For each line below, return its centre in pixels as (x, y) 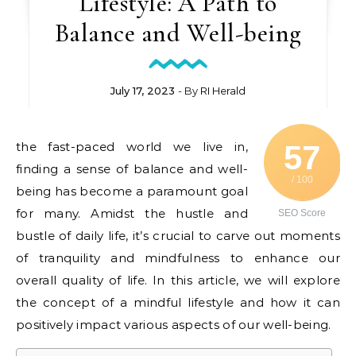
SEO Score (302, 213)
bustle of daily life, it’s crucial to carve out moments (178, 236)
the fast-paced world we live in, (132, 147)
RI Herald (222, 91)
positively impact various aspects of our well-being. (174, 325)
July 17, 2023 (142, 91)
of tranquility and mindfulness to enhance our (178, 258)
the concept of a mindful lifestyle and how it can (178, 302)
